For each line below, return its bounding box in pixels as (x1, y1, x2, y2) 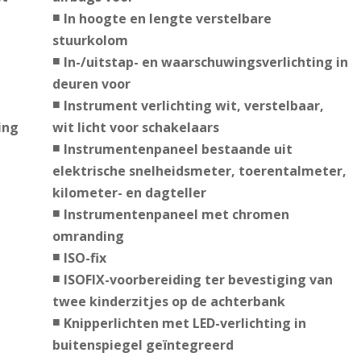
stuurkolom (52, 31, 128, 50)
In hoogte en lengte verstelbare (63, 10, 272, 28)
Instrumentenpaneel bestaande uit (63, 140, 293, 159)
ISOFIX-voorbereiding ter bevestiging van (63, 271, 333, 289)
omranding (52, 227, 124, 246)
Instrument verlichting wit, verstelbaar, (63, 97, 324, 115)
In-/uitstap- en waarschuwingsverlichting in (63, 53, 348, 72)
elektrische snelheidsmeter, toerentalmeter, (52, 162, 346, 180)
